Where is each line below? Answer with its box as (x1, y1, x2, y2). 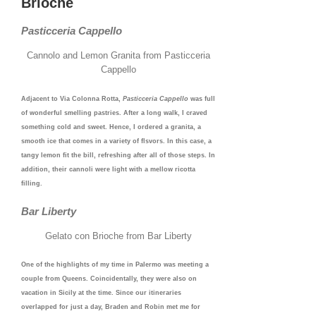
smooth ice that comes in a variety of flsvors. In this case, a (21, 137, 212, 145)
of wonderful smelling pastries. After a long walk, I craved (21, 109, 207, 116)
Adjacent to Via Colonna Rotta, (21, 95, 123, 102)
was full (190, 95, 215, 102)
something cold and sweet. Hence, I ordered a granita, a (21, 123, 201, 130)
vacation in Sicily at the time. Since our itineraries (21, 289, 181, 297)
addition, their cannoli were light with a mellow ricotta (21, 165, 195, 173)
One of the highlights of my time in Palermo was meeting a (21, 261, 209, 269)
